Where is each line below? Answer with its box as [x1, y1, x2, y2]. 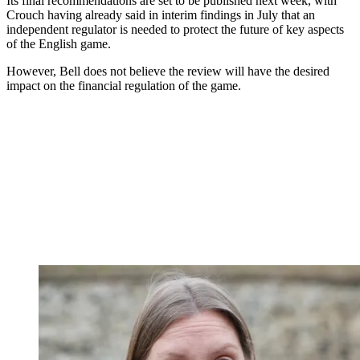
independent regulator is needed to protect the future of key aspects [6, 22, 344, 36]
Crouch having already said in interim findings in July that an [6, 7, 315, 22]
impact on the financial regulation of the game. [6, 78, 241, 92]
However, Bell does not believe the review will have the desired [6, 63, 329, 78]
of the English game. [6, 36, 111, 51]
